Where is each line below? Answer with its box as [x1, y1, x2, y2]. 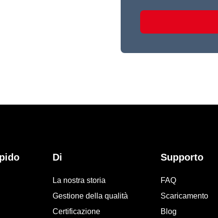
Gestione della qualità [52, 191, 128, 200]
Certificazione [52, 207, 100, 216]
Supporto [160, 151, 203, 163]
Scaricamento [160, 191, 208, 200]
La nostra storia [52, 176, 106, 184]
